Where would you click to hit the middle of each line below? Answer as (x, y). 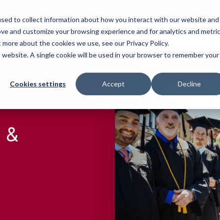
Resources (194, 30)
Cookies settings (38, 84)
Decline (189, 84)
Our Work (114, 30)
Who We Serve (47, 30)
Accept (113, 84)
